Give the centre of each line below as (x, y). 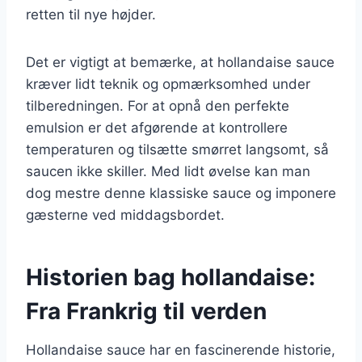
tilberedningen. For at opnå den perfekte (158, 105)
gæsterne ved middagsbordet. (125, 215)
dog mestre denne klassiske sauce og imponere (181, 193)
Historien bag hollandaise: (170, 277)
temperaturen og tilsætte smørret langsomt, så (177, 149)
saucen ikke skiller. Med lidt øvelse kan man (168, 171)
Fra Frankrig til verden (146, 311)
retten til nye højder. (91, 14)
